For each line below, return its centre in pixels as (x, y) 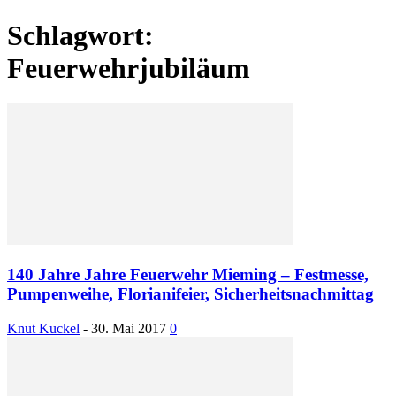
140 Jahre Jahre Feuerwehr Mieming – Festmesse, (188, 274)
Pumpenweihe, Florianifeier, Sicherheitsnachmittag (190, 293)
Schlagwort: (80, 35)
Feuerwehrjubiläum (129, 68)
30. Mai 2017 (129, 328)
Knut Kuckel (43, 328)
